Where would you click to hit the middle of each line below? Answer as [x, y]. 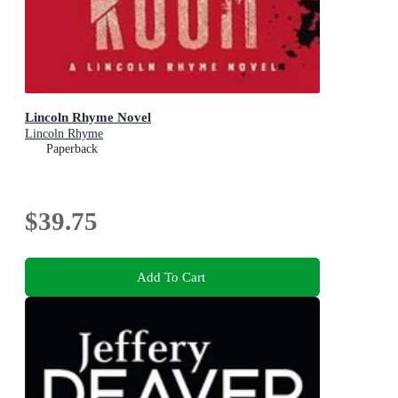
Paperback [72, 148]
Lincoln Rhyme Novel [88, 116]
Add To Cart [171, 277]
